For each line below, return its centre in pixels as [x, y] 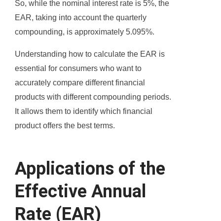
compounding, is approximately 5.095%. [85, 32]
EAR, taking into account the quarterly [81, 18]
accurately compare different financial [80, 83]
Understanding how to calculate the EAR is [90, 54]
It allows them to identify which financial [84, 111]
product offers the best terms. [65, 126]
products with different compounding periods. [93, 97]
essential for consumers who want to [78, 69]
